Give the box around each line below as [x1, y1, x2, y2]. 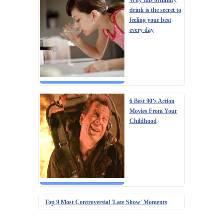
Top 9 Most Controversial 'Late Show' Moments [44, 199, 167, 206]
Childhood [129, 117, 157, 125]
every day [129, 26, 154, 34]
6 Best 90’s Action [129, 98, 175, 105]
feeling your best [129, 16, 171, 24]
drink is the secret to [129, 6, 181, 14]
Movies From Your [129, 108, 177, 115]
